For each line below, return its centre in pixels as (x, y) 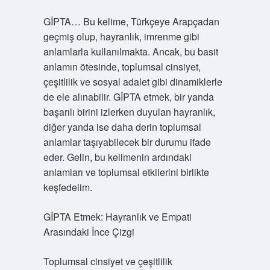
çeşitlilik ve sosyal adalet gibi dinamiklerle (133, 82)
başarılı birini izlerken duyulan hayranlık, (129, 112)
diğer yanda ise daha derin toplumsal (122, 127)
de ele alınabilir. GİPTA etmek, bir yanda (128, 97)
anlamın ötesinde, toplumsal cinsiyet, (122, 67)
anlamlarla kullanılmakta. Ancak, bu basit (130, 52)
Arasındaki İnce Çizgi (89, 232)
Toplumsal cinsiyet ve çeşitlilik (108, 261)
